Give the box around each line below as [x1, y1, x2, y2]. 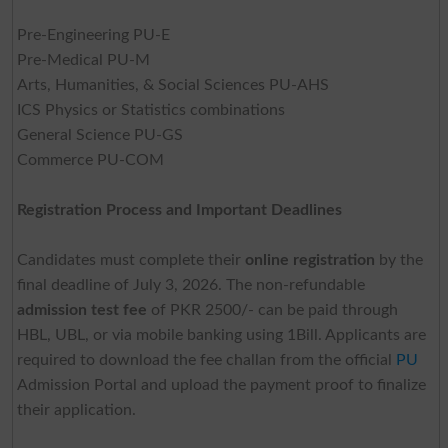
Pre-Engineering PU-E [16, 26, 170, 43]
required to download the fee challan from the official [16, 351, 396, 368]
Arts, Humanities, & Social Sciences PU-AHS [16, 76, 329, 93]
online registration [244, 251, 375, 268]
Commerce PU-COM [16, 151, 164, 168]
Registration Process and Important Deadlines [16, 201, 342, 218]
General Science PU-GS [16, 126, 183, 143]
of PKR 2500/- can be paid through [146, 301, 398, 318]
